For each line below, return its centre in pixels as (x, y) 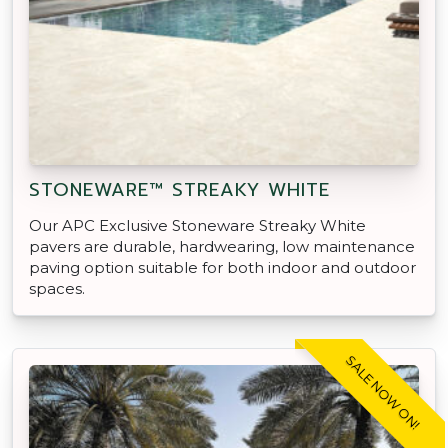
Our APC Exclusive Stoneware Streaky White (197, 225)
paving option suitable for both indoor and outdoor (222, 267)
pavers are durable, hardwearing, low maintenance (222, 246)
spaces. (57, 288)
